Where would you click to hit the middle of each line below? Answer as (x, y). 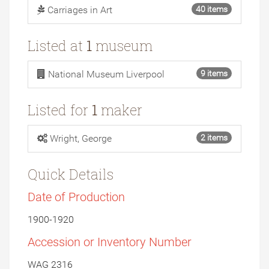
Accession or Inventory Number (110, 242)
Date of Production (76, 197)
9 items (214, 74)
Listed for (60, 110)
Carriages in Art (80, 10)
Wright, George (81, 139)
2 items (214, 138)
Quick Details (71, 174)
